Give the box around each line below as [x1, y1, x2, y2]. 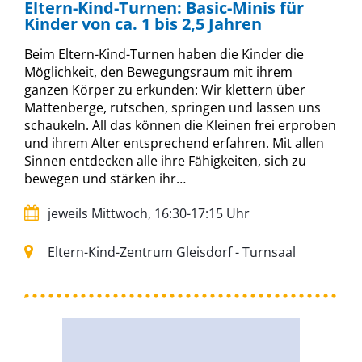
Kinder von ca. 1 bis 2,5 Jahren [24, 13, 262, 36]
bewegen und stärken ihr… [24, 170, 186, 188]
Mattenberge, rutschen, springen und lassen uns [24, 99, 321, 117]
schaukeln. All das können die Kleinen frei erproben [24, 116, 336, 135]
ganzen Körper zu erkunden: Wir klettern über [24, 81, 305, 99]
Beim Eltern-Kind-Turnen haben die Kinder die [24, 45, 304, 64]
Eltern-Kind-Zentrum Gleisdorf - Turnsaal [44, 243, 296, 262]
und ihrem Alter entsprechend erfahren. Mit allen [24, 134, 324, 153]
